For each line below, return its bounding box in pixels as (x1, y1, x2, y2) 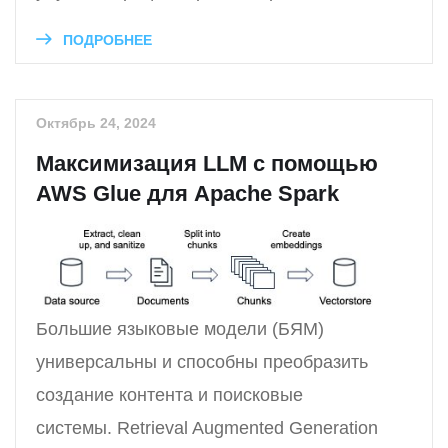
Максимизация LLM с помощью (36, 151, 378, 177)
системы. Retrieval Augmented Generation (36, 417, 378, 438)
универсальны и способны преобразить (36, 351, 368, 372)
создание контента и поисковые (36, 384, 303, 405)
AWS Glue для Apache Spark (36, 181, 339, 207)
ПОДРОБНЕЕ (59, 32, 152, 49)
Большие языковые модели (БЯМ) (36, 318, 324, 339)
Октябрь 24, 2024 (36, 115, 156, 132)
